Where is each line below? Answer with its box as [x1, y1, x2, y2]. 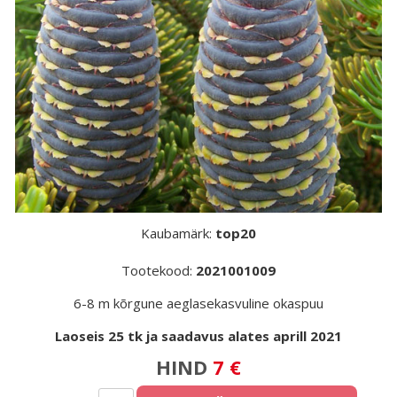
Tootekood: [121, 261, 196, 279]
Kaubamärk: [141, 224, 215, 242]
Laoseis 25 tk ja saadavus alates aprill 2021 [55, 327, 342, 345]
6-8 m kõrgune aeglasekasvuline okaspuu [74, 294, 323, 312]
